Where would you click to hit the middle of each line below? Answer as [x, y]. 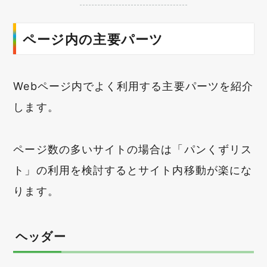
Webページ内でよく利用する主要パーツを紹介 [133, 86]
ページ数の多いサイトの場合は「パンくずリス [133, 150]
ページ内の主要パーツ [93, 39]
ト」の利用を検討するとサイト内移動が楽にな [133, 170]
